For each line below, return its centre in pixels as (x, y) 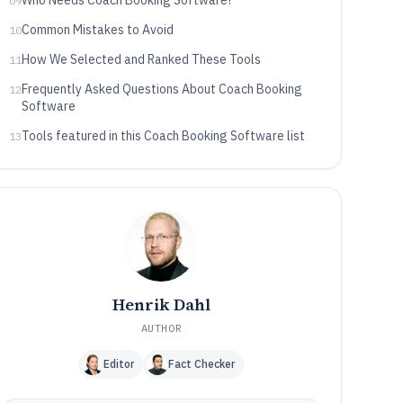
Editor (119, 364)
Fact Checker (202, 364)
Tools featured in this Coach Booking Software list (163, 136)
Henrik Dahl (161, 304)
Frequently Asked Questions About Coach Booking (161, 89)
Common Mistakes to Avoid (97, 30)
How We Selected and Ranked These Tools (141, 59)
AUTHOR (161, 328)
